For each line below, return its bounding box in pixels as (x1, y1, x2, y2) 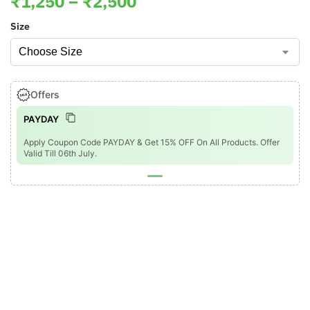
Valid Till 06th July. (24, 148, 97, 159)
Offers (30, 89, 60, 101)
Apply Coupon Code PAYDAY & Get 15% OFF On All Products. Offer (24, 137, 280, 148)
